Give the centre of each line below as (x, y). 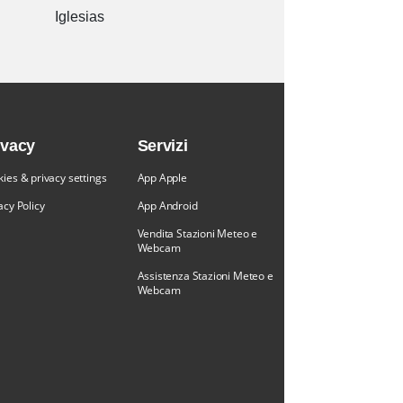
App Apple (162, 178)
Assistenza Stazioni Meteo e (205, 276)
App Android (167, 206)
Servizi (162, 146)
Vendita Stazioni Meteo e (197, 234)
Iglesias (80, 17)
